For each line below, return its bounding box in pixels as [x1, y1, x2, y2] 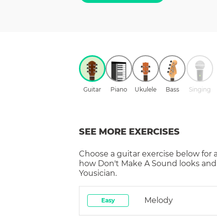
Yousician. [79, 168, 117, 178]
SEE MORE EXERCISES [79, 126, 180, 137]
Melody [144, 195, 173, 205]
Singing [189, 85, 211, 93]
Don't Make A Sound [98, 158, 177, 168]
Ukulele [135, 85, 156, 93]
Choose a [79, 149, 117, 158]
